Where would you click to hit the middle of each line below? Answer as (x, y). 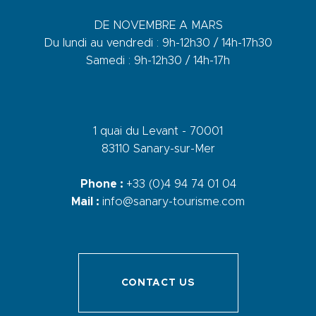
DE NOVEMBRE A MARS (158, 26)
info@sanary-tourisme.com (174, 202)
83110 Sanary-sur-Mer (158, 149)
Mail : (87, 202)
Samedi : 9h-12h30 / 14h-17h (158, 61)
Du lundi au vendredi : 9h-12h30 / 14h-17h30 (158, 43)
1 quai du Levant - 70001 (158, 132)
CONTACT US (158, 283)
